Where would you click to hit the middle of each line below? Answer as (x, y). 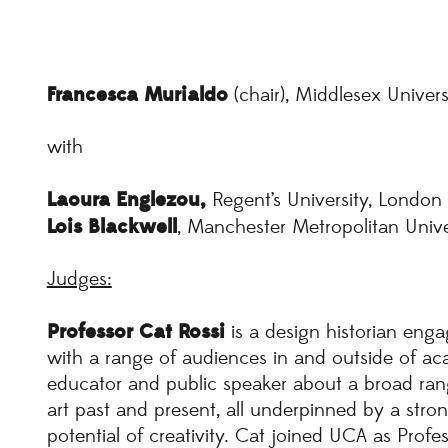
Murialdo (185, 95)
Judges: (79, 280)
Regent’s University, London (323, 201)
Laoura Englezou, (126, 200)
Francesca (95, 95)
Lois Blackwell (111, 227)
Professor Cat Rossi (135, 332)
